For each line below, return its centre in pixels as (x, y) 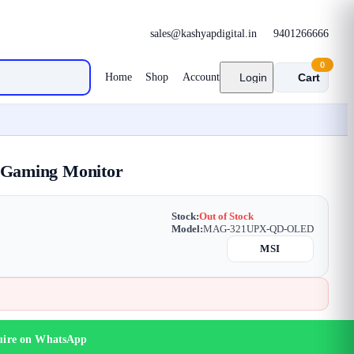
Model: (187, 229)
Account (201, 77)
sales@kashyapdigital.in (203, 33)
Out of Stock (226, 216)
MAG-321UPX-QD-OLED (258, 229)
